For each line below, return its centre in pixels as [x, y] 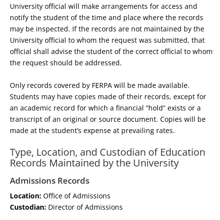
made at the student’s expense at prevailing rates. [92, 130]
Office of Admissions [76, 196]
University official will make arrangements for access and [104, 6]
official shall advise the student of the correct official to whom [111, 52]
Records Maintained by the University [94, 163]
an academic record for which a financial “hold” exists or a [105, 108]
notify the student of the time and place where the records [107, 18]
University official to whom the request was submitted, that [107, 40]
